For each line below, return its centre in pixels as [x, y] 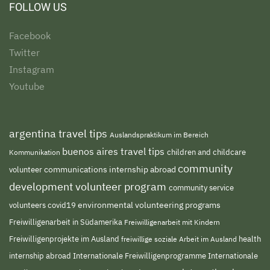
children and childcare [206, 152]
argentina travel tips [59, 133]
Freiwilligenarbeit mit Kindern [172, 222]
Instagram [32, 69]
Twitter [24, 52]
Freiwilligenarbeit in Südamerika [67, 222]
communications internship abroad [111, 169]
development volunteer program [89, 187]
